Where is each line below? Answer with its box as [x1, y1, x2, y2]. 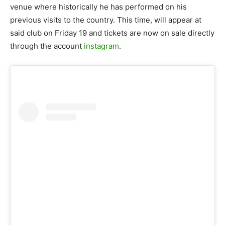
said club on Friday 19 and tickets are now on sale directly [10, 28, 214, 38]
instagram [84, 41, 119, 51]
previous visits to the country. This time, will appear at [10, 15, 201, 25]
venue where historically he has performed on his [10, 2, 187, 12]
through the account [10, 41, 84, 51]
